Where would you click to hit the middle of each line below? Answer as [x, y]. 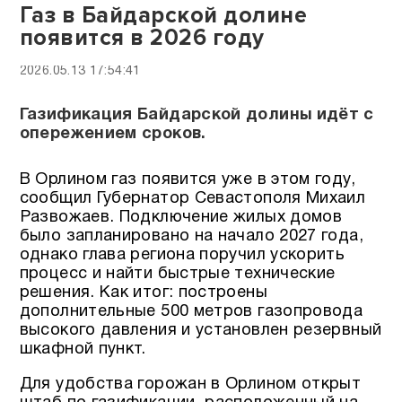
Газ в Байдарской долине [163, 16]
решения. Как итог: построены [143, 293]
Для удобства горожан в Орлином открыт [190, 384]
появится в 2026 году [142, 39]
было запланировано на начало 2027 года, [191, 236]
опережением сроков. [113, 134]
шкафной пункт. [83, 349]
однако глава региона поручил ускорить [182, 255]
